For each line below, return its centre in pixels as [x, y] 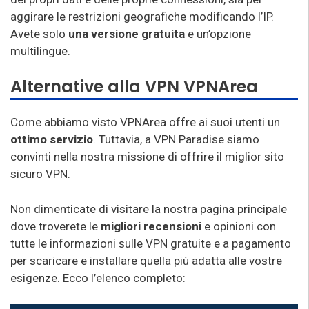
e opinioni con [239, 226]
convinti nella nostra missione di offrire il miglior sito [147, 157]
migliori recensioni [151, 226]
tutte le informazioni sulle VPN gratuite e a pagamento [151, 243]
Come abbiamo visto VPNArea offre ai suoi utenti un [145, 122]
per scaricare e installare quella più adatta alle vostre [146, 260]
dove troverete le [56, 226]
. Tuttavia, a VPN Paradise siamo [176, 139]
